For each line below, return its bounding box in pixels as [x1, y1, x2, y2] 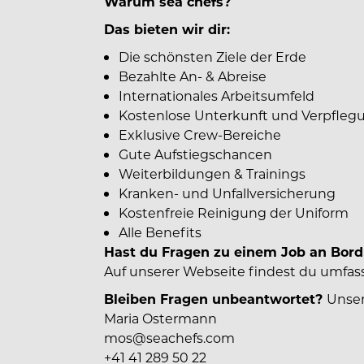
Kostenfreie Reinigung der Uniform [119, 204, 349, 221]
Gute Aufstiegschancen [119, 145, 272, 162]
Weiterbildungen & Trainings [119, 165, 305, 182]
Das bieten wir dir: [104, 20, 230, 37]
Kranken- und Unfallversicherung [119, 184, 336, 201]
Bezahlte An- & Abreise [119, 67, 266, 84]
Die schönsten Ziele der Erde [119, 48, 306, 65]
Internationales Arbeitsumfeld [119, 87, 314, 104]
